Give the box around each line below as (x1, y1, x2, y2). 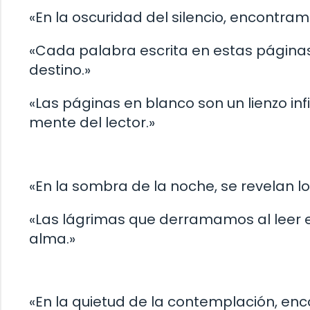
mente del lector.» (29, 113, 155, 133)
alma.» (29, 228, 75, 248)
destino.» (29, 60, 91, 80)
